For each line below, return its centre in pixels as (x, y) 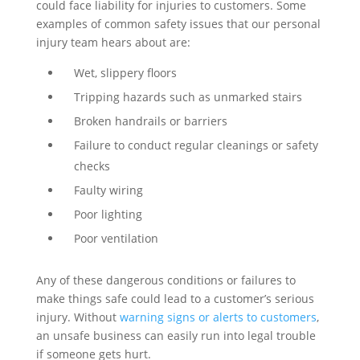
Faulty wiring (108, 190)
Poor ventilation (116, 238)
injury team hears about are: (113, 42)
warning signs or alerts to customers (218, 317)
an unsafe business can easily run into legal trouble (176, 335)
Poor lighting (108, 214)
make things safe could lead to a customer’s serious (175, 299)
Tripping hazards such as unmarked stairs (188, 97)
